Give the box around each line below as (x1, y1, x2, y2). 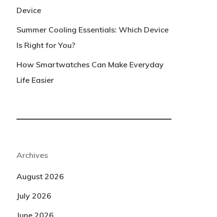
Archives (16, 150, 48, 160)
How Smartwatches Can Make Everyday (16, 60, 164, 69)
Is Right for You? (16, 40, 75, 50)
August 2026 (16, 171, 64, 181)
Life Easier (16, 75, 54, 85)
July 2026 (16, 191, 51, 201)
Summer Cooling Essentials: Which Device (16, 25, 169, 34)
